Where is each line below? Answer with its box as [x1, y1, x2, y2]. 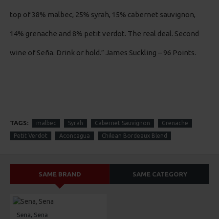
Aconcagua [59, 132, 90, 139]
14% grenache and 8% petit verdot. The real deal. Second [10, 29, 199, 38]
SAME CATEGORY [132, 171, 187, 178]
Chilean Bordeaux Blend [102, 132, 167, 139]
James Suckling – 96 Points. [106, 48, 196, 57]
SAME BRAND [38, 171, 81, 178]
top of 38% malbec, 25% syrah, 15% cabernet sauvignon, [10, 10, 196, 19]
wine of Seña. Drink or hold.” [10, 48, 106, 57]
